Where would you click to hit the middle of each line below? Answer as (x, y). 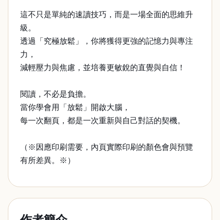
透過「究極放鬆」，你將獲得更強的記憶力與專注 (107, 41)
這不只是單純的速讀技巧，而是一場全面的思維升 (107, 14)
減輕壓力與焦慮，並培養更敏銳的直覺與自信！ (103, 68)
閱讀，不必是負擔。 (55, 94)
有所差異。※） (48, 160)
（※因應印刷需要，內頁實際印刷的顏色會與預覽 (107, 147)
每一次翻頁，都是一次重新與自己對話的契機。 (103, 121)
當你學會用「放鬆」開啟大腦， (75, 107)
